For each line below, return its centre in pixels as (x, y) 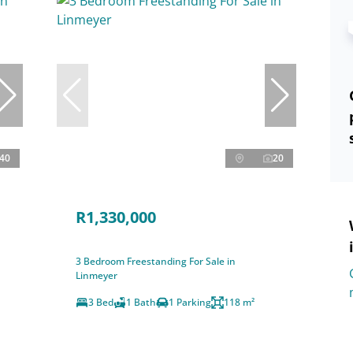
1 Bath (141, 302)
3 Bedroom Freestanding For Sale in (155, 261)
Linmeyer (96, 275)
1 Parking (190, 302)
